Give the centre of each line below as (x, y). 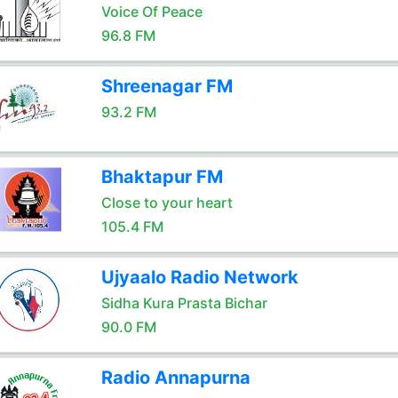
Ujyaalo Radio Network (199, 277)
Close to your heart (167, 203)
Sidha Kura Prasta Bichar (184, 303)
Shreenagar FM (167, 86)
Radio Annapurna (175, 378)
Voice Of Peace (151, 12)
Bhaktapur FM (162, 177)
